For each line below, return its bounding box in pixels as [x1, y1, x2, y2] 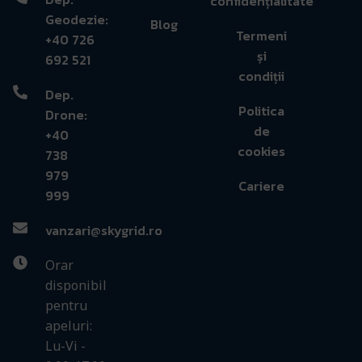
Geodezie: [44, 9, 108, 29]
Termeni [236, 25, 288, 45]
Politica [238, 100, 285, 120]
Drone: [44, 104, 87, 124]
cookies [238, 141, 286, 161]
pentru [44, 296, 87, 314]
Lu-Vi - [44, 336, 86, 355]
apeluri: [44, 316, 92, 335]
